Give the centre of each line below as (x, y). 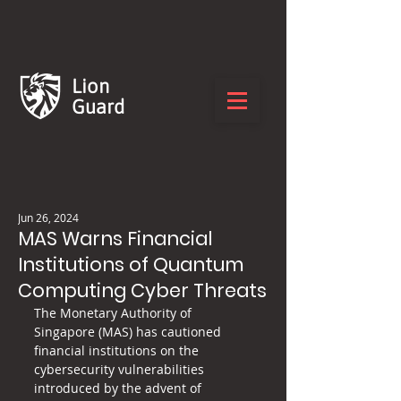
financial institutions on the (118, 350)
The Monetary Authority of (115, 313)
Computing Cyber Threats (142, 290)
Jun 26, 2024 (48, 218)
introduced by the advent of (119, 388)
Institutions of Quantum (131, 264)
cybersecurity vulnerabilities (121, 369)
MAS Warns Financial (115, 239)
